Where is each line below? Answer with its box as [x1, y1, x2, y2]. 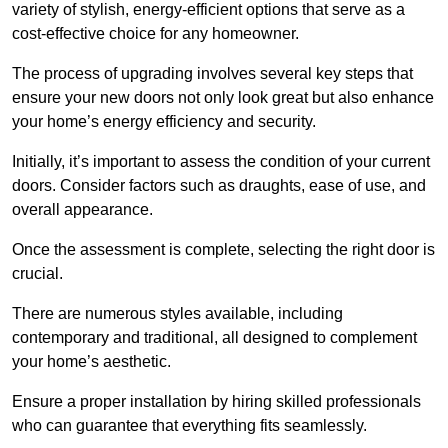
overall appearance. [12, 200, 153, 218]
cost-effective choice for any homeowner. [12, 24, 299, 42]
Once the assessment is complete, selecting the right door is [12, 240, 435, 258]
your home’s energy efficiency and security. [12, 112, 316, 130]
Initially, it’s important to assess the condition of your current [12, 152, 430, 170]
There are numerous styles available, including [12, 304, 343, 322]
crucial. [12, 264, 63, 282]
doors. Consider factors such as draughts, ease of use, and [12, 176, 426, 194]
